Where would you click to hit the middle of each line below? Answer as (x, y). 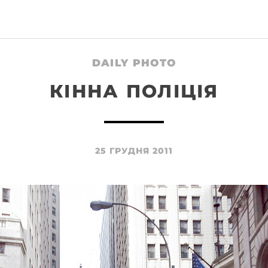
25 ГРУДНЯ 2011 (134, 150)
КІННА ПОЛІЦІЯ (134, 92)
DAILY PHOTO (134, 63)
